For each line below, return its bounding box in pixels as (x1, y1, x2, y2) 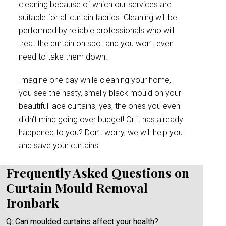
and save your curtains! (19, 141, 100, 150)
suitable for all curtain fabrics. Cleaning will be (19, 13, 177, 22)
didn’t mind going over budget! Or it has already (19, 115, 183, 124)
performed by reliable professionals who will (19, 26, 174, 35)
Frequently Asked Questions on (6, 164, 189, 181)
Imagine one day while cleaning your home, (19, 75, 171, 85)
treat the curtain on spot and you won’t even (19, 39, 174, 48)
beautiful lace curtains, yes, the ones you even (19, 101, 180, 111)
